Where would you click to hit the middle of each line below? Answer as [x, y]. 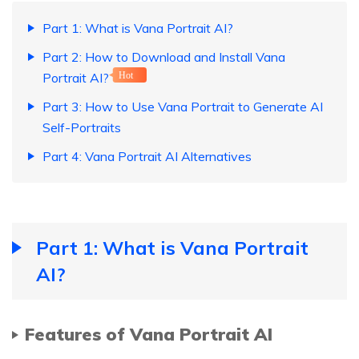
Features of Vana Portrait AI [149, 334]
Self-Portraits [82, 128]
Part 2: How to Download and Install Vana [164, 57]
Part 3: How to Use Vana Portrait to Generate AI [183, 107]
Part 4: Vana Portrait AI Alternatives [147, 157]
